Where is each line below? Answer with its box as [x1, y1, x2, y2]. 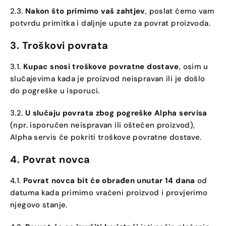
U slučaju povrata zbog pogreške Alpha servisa [25, 108, 207, 118]
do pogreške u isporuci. [10, 86, 100, 96]
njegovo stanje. [10, 200, 68, 210]
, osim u [179, 62, 208, 72]
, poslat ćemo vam [145, 6, 215, 16]
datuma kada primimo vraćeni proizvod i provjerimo [10, 188, 208, 198]
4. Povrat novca [10, 153, 90, 166]
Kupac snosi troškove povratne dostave [23, 62, 179, 72]
